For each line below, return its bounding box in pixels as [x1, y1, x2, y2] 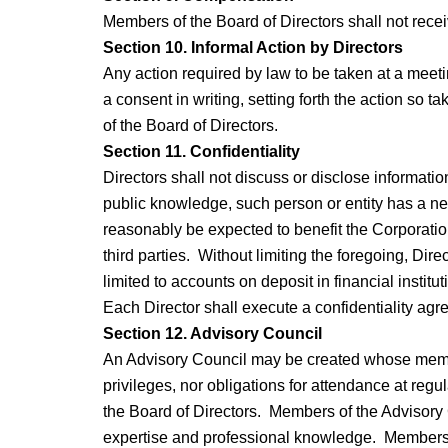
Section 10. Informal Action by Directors [102, 39, 403, 57]
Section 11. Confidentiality [102, 143, 300, 161]
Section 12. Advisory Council [102, 325, 322, 343]
